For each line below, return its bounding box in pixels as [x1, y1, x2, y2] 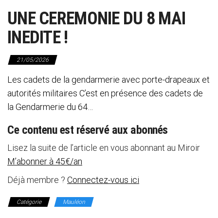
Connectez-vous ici [67, 174, 139, 185]
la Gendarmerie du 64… [7, 101, 93, 112]
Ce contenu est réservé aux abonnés [7, 123, 168, 137]
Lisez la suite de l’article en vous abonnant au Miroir [7, 142, 200, 153]
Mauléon [63, 198, 85, 205]
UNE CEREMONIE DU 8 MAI [7, 8, 186, 29]
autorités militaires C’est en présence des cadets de [7, 88, 203, 98]
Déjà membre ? [7, 174, 67, 185]
